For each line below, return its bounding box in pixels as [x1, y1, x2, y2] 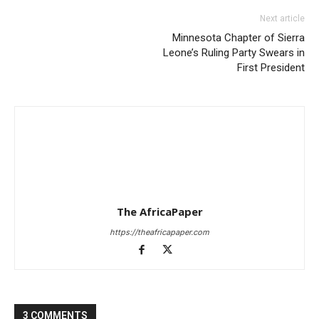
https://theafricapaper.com [110, 226, 209, 237]
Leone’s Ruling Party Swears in [163, 46, 305, 59]
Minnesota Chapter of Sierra [172, 31, 305, 44]
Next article [260, 13, 305, 23]
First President [237, 61, 305, 74]
